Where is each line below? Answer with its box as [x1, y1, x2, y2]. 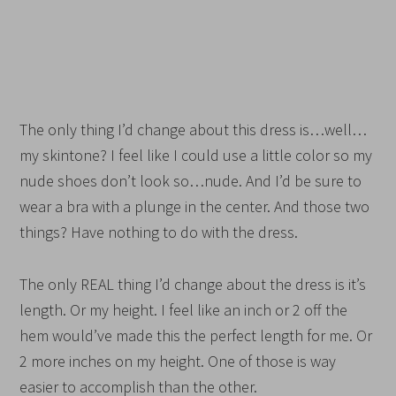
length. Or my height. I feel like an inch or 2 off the [19, 299, 348, 320]
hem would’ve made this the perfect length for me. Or [19, 324, 373, 346]
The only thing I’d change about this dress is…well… [19, 118, 368, 140]
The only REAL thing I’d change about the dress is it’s [19, 273, 367, 294]
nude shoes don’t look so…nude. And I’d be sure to [19, 170, 362, 191]
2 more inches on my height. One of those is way [19, 350, 337, 371]
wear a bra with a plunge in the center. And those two [19, 195, 370, 217]
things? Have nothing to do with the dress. [19, 221, 299, 242]
